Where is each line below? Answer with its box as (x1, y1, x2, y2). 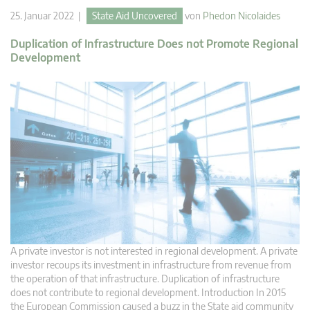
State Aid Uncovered (92, 10, 177, 22)
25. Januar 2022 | (10, 10, 86, 22)
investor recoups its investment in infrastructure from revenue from (10, 259, 291, 271)
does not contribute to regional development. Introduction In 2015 (10, 286, 286, 299)
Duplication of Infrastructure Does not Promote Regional (10, 37, 298, 51)
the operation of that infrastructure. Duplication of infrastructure (10, 273, 280, 285)
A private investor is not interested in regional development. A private (10, 245, 298, 257)
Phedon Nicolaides (203, 10, 280, 22)
